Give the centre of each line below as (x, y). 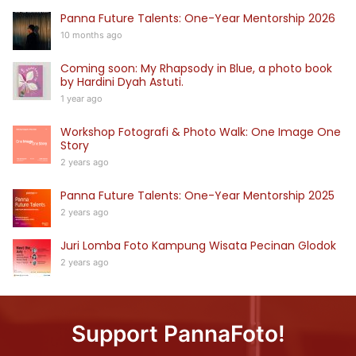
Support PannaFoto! (178, 334)
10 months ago (91, 35)
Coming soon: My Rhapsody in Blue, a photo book (196, 68)
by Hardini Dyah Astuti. (122, 82)
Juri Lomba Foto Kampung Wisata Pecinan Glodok (198, 246)
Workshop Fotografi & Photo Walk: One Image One (201, 132)
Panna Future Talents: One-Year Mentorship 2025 (197, 195)
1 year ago (81, 99)
